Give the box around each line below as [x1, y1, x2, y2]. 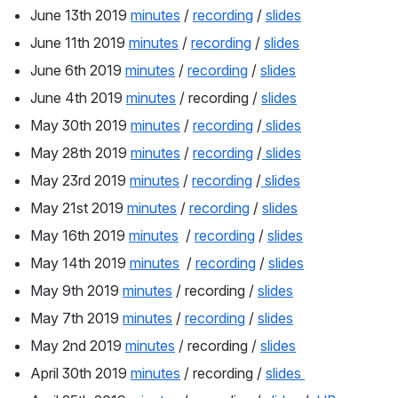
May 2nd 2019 [30, 337, 125, 355]
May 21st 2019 [30, 199, 127, 218]
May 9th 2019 [30, 282, 123, 300]
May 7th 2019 [30, 309, 123, 328]
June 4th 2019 [30, 89, 126, 107]
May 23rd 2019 [30, 171, 130, 190]
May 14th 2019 [30, 254, 130, 273]
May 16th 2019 [30, 227, 129, 245]
